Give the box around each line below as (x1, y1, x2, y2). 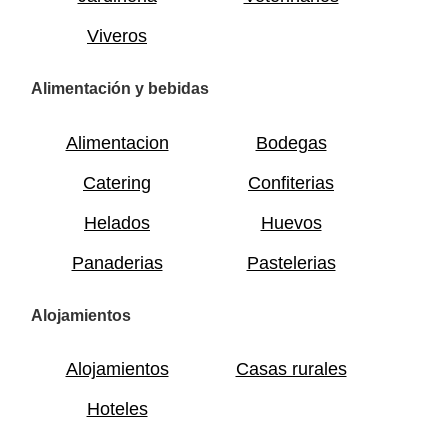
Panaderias (71, 252, 163, 273)
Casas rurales (235, 359, 347, 380)
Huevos (260, 212, 322, 233)
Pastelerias (246, 252, 336, 273)
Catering (83, 172, 151, 193)
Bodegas (255, 132, 327, 153)
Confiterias (248, 172, 334, 193)
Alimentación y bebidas (31, 80, 209, 98)
